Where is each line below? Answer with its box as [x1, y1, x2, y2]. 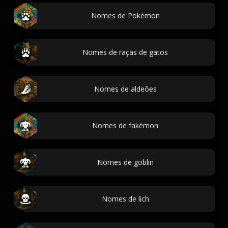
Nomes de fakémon [92, 121, 158, 130]
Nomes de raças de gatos [82, 47, 168, 57]
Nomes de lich [101, 194, 149, 204]
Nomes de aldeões [94, 84, 157, 94]
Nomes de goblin [97, 157, 154, 167]
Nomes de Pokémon [91, 11, 160, 20]
